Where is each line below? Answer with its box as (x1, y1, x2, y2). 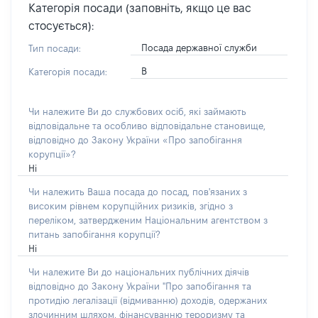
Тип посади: (28, 43, 81, 53)
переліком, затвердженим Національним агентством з (28, 215, 268, 225)
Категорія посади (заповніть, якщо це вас (28, 2, 251, 14)
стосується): (28, 20, 94, 32)
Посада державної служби (141, 43, 257, 53)
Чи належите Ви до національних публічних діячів (28, 267, 249, 277)
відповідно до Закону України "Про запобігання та (28, 281, 251, 291)
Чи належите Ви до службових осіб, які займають (28, 106, 246, 116)
